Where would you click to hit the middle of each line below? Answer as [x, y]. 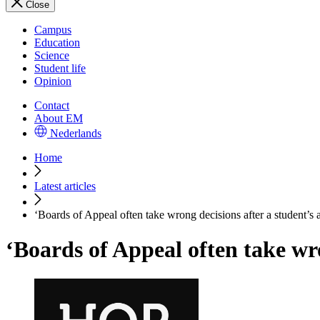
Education [57, 42]
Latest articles [65, 186]
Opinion [53, 81]
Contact [52, 105]
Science [52, 55]
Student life [60, 68]
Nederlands [76, 133]
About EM [59, 118]
